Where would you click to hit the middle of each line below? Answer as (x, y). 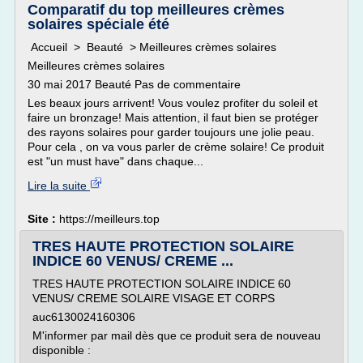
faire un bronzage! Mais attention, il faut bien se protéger (173, 117)
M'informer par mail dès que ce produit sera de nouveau (177, 335)
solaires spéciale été (98, 24)
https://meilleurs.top (109, 219)
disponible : (62, 350)
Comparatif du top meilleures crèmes (156, 10)
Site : (43, 219)
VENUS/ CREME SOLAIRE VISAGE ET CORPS (154, 298)
